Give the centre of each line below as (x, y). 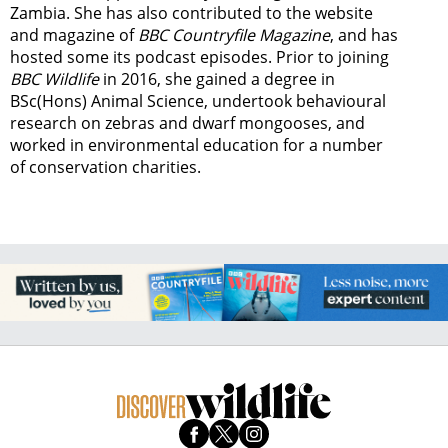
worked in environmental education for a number (196, 145)
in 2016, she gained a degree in (217, 79)
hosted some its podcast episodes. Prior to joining (199, 57)
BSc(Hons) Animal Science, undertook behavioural (198, 101)
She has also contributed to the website (221, 13)
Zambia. (40, 13)
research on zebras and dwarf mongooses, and (187, 123)
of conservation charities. (105, 167)
